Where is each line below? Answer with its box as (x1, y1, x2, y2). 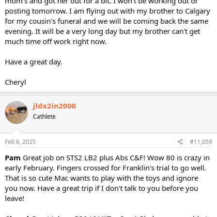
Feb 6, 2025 (5, 137, 36, 146)
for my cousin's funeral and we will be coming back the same (5, 16, 208, 26)
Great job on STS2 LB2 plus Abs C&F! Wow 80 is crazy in (23, 152, 210, 162)
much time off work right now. (5, 36, 107, 46)
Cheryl (5, 77, 26, 87)
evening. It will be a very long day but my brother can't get (5, 26, 200, 36)
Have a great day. (5, 57, 62, 66)
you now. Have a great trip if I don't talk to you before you (5, 183, 198, 193)
